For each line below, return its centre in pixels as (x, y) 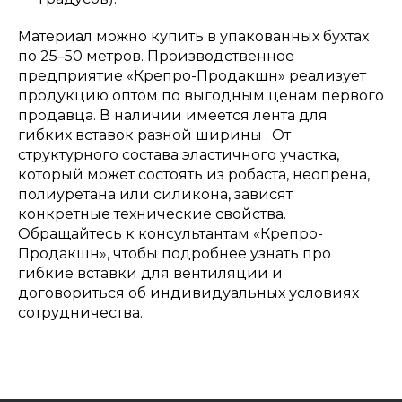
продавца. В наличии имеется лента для (173, 115)
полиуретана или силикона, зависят (155, 194)
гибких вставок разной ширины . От (154, 135)
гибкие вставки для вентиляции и (150, 273)
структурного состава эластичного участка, (179, 154)
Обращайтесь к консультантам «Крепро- (170, 233)
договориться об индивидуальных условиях (188, 293)
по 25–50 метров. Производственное (156, 56)
